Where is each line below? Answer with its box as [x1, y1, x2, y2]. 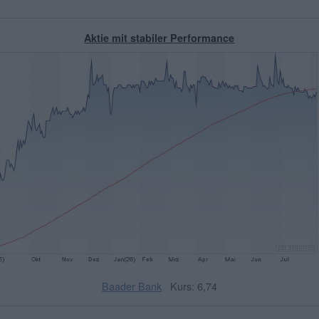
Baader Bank [101, 278, 162, 293]
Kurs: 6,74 [169, 278, 217, 293]
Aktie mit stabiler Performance [84, 30, 235, 45]
